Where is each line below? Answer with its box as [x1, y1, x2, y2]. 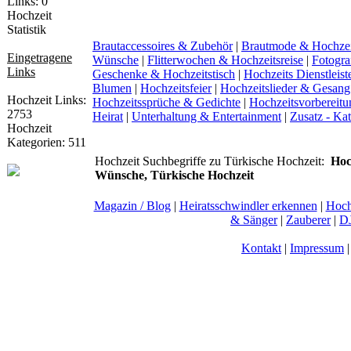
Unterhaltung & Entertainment [132, 109, 281, 123]
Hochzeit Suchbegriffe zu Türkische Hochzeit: [95, 154, 331, 168]
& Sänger [230, 212, 277, 226]
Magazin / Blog [93, 198, 171, 212]
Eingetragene [7, 51, 72, 64]
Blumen [92, 81, 132, 95]
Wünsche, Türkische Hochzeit [95, 168, 254, 182]
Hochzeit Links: [7, 93, 86, 107]
